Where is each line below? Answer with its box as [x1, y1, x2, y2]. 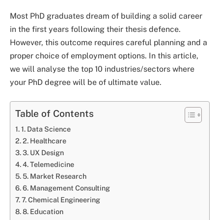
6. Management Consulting [22, 183, 110, 192]
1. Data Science [21, 124, 71, 133]
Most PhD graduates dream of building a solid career [10, 11, 202, 21]
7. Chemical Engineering [21, 195, 100, 204]
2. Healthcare [22, 136, 66, 145]
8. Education [22, 207, 63, 216]
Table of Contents [15, 108, 94, 119]
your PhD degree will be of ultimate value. [10, 78, 162, 87]
